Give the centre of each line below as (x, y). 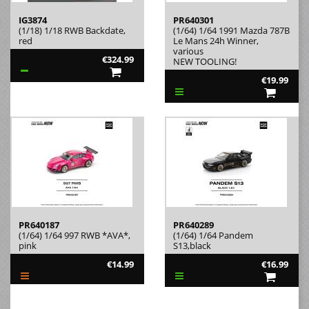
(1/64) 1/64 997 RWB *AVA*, (74, 235)
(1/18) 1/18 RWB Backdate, (72, 30)
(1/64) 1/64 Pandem (213, 235)
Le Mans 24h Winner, (216, 40)
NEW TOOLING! (205, 61)
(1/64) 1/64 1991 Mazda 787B (231, 30)
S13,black (192, 245)
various (188, 51)
